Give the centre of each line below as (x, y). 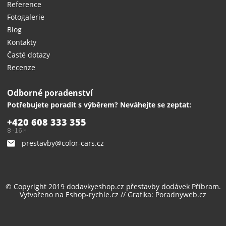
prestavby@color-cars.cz (62, 143)
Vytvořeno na (43, 195)
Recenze (21, 68)
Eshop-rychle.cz (92, 195)
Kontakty (22, 42)
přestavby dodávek (158, 187)
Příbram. (205, 187)
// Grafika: (137, 195)
